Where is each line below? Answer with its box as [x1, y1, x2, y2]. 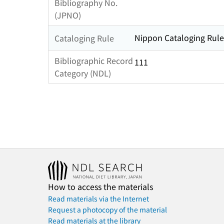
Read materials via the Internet [48, 193, 149, 204]
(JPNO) [54, 9, 81, 21]
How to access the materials [48, 180, 153, 193]
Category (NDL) [54, 67, 111, 79]
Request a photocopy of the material [48, 204, 167, 215]
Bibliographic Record [54, 54, 133, 67]
